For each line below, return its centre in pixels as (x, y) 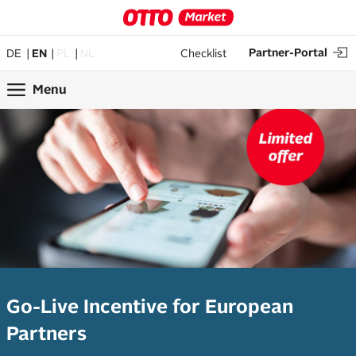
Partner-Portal (288, 52)
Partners (49, 333)
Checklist (203, 53)
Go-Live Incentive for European (150, 306)
